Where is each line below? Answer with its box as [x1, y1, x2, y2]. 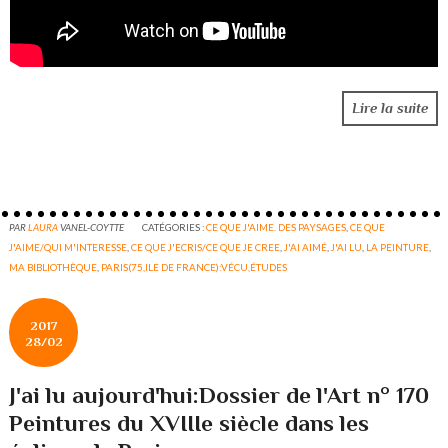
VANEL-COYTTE [60, 221, 125, 234]
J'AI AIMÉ [284, 241, 328, 254]
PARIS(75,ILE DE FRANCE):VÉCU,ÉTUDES [101, 261, 288, 274]
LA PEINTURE [366, 241, 430, 254]
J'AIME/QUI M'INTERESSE [9, 241, 128, 254]
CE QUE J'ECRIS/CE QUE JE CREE [131, 241, 281, 254]
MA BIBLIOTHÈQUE [9, 261, 98, 274]
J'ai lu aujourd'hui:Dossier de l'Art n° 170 [9, 382, 430, 409]
